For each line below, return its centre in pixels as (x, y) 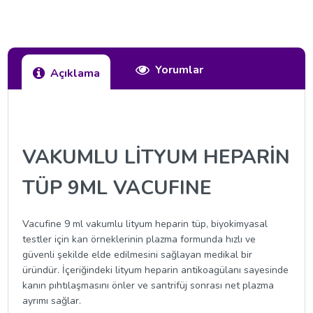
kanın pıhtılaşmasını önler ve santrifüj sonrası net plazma (148, 285)
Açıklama (75, 73)
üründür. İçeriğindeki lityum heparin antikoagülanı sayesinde (156, 270)
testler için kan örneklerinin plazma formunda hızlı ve (139, 239)
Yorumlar (180, 70)
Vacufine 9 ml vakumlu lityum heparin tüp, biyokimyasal (145, 224)
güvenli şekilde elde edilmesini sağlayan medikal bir (138, 254)
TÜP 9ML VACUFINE (117, 188)
